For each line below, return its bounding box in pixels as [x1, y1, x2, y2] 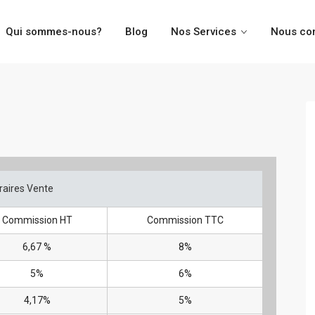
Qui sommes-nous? [6, 25, 103, 38]
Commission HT [1, 214, 72, 226]
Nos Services [171, 25, 237, 38]
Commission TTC [146, 214, 224, 226]
